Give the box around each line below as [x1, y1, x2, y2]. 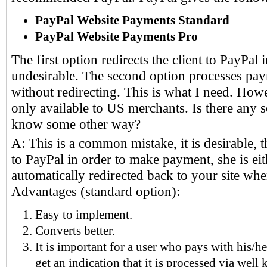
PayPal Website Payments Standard [35, 14, 229, 27]
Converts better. [35, 224, 115, 238]
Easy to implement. [35, 208, 132, 222]
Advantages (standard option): [11, 184, 180, 200]
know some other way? [11, 117, 141, 132]
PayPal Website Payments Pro [35, 30, 198, 44]
